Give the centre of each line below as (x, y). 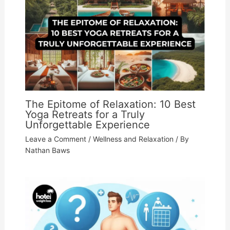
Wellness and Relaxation (133, 139)
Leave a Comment (55, 139)
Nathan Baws (47, 150)
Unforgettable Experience (87, 124)
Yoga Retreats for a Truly (85, 114)
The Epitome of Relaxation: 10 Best (110, 104)
